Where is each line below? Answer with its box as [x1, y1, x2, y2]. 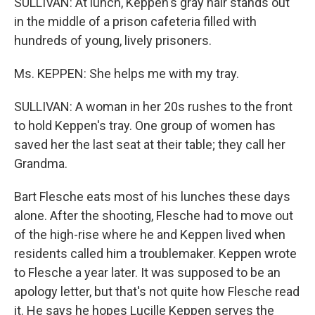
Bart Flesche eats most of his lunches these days [14, 189, 290, 204]
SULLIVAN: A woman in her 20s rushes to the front [14, 99, 292, 114]
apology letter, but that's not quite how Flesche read [14, 284, 300, 299]
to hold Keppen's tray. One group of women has [14, 118, 276, 133]
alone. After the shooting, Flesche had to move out [14, 208, 293, 223]
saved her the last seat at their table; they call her [14, 137, 285, 152]
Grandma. [14, 156, 67, 171]
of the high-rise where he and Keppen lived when [14, 227, 285, 242]
